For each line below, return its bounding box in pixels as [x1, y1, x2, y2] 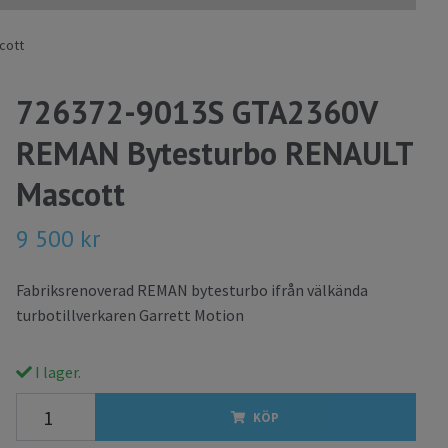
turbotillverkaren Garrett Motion [15, 305, 244, 326]
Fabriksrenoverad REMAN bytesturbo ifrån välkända [15, 280, 368, 301]
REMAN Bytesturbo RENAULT [15, 132, 413, 175]
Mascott [15, 173, 125, 216]
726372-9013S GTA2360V [15, 91, 377, 134]
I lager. [31, 362, 81, 383]
